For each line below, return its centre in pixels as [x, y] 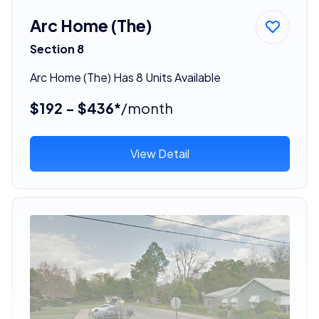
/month [147, 108]
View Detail [159, 153]
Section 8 [57, 48]
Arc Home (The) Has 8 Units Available [125, 77]
